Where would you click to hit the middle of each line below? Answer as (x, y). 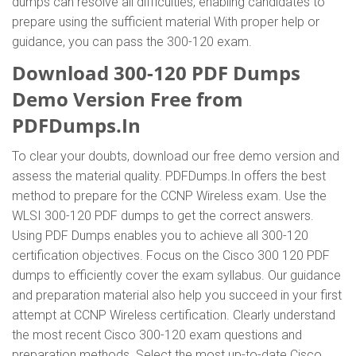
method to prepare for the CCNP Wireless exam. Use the (169, 196)
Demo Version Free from (128, 99)
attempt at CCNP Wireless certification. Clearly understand (174, 315)
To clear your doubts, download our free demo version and (176, 156)
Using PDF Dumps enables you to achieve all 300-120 (160, 236)
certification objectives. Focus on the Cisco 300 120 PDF (171, 255)
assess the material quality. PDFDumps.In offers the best (169, 176)
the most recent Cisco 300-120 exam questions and (157, 335)
